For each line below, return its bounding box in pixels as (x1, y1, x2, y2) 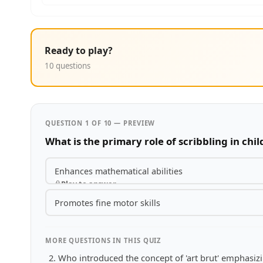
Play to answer (60, 178, 116, 189)
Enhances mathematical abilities (54, 165, 183, 177)
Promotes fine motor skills (54, 197, 160, 208)
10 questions (45, 60, 90, 71)
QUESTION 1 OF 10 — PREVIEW (45, 119, 156, 127)
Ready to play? (45, 43, 113, 57)
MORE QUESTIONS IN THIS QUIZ (45, 236, 161, 245)
